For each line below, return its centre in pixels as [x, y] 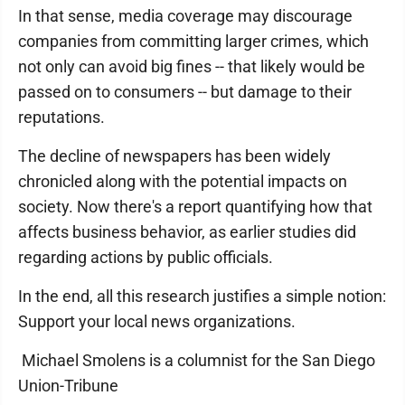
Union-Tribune [68, 386]
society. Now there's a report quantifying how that [195, 207]
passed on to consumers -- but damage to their [185, 92]
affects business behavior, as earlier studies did [187, 232]
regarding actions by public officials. [146, 257]
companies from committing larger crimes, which [193, 41]
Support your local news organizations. [157, 321]
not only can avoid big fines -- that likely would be [192, 66]
